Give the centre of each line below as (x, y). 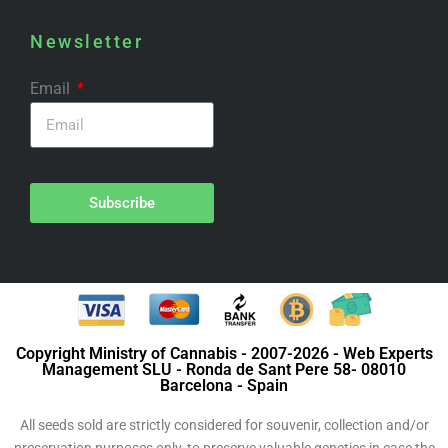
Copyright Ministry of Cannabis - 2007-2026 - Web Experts (224, 353)
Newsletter (86, 41)
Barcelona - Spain (224, 385)
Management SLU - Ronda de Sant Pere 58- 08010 (224, 369)
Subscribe (122, 202)
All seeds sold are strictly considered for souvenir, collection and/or (224, 425)
